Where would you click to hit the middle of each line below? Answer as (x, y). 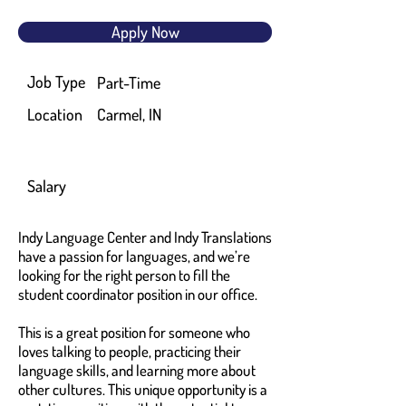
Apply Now (145, 31)
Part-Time (129, 82)
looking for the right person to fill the (124, 275)
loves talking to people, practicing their (130, 351)
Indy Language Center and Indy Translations (145, 237)
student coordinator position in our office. (138, 294)
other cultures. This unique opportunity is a (143, 389)
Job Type (56, 81)
